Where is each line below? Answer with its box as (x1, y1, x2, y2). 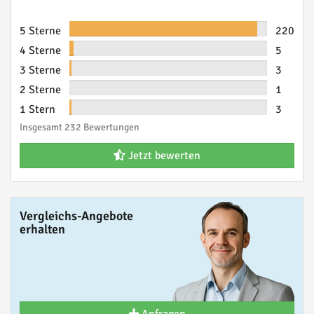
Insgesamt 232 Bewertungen (20, 121, 139, 133)
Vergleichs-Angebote (20, 208, 133, 224)
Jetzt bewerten (125, 149, 200, 163)
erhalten (20, 221, 65, 237)
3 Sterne (20, 63, 61, 77)
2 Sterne (20, 83, 61, 97)
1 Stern (20, 102, 55, 116)
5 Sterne (20, 24, 61, 38)
